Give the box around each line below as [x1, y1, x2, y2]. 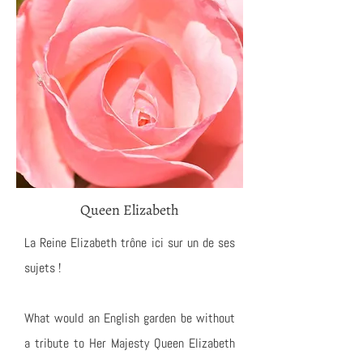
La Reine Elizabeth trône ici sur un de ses [24, 234, 235, 251]
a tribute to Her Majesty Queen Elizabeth [24, 335, 235, 352]
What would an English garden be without [24, 310, 235, 327]
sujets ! [24, 259, 61, 276]
